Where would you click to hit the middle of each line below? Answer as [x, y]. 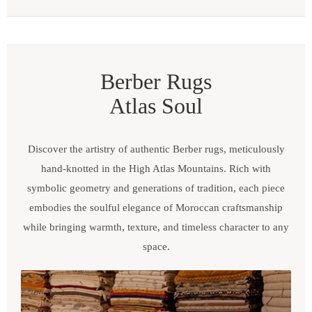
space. [156, 247]
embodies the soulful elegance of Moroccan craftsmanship [156, 208]
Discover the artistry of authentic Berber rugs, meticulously [156, 149]
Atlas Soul [156, 106]
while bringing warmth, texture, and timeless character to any [156, 227]
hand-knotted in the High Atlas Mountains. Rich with [156, 169]
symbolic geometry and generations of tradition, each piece [156, 188]
